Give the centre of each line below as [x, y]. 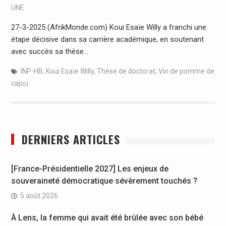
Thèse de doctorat [126, 71]
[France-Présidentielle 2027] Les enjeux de [90, 168]
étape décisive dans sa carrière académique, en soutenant [107, 39]
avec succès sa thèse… [49, 51]
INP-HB [32, 71]
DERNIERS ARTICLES [71, 139]
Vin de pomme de [186, 71]
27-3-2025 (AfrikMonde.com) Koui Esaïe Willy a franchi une [108, 27]
